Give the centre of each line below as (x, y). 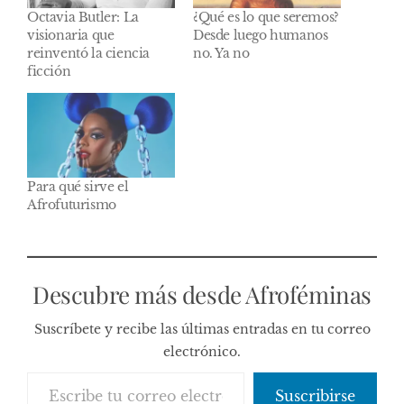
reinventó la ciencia (88, 54)
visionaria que (71, 36)
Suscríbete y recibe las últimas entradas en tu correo (202, 329)
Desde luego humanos (261, 36)
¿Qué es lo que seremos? (266, 18)
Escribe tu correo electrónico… (68, 371)
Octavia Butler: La (83, 18)
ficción (49, 72)
